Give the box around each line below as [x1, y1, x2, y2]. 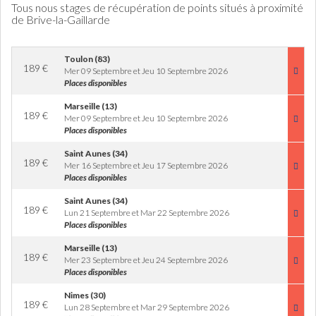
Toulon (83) [64, 54, 110, 64]
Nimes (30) [64, 290, 106, 300]
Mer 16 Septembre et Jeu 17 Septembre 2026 [64, 160, 228, 171]
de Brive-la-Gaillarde [11, 13, 110, 26]
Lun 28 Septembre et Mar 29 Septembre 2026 [64, 302, 229, 312]
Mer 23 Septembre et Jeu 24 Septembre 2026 [64, 255, 228, 265]
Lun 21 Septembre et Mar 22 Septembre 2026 [64, 207, 229, 218]
